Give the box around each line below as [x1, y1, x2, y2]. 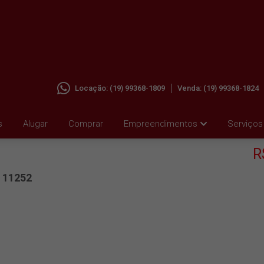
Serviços [227, 118, 263, 129]
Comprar [68, 118, 103, 129]
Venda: [177, 84, 203, 93]
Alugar [23, 118, 48, 129]
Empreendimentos [124, 118, 197, 129]
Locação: [75, 84, 110, 93]
